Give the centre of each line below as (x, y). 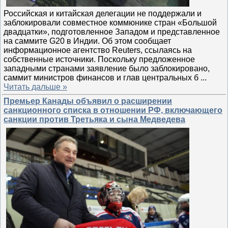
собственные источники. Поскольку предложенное (99, 59)
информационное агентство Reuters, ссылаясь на (98, 50)
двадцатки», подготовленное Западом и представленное (112, 32)
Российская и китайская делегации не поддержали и (103, 13)
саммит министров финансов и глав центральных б (102, 77)
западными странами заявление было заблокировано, (107, 68)
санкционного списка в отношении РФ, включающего (113, 110)
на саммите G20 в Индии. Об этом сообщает (87, 41)
